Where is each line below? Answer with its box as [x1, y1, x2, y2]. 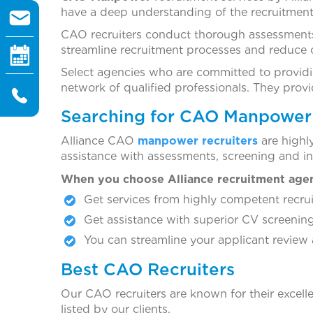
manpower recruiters [138, 133, 258, 147]
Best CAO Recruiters [61, 259, 235, 279]
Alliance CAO [61, 133, 138, 147]
